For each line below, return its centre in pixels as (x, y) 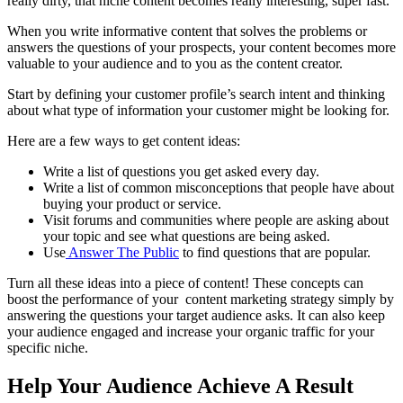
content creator (298, 64)
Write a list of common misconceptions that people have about (219, 188)
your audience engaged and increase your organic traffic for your (191, 332)
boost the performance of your (96, 300)
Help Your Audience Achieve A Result (180, 386)
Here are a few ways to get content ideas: (124, 141)
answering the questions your (92, 316)
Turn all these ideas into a (81, 283)
